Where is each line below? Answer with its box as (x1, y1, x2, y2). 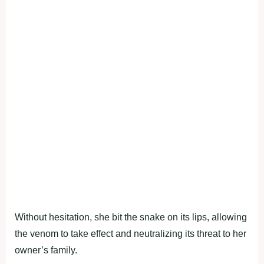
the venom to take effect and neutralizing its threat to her (15, 228, 246, 239)
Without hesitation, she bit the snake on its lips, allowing (15, 212, 247, 222)
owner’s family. (15, 245, 77, 255)
